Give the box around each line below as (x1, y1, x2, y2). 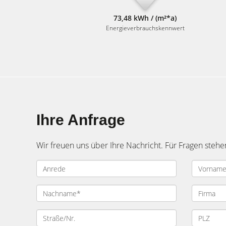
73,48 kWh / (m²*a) (114, 13, 177, 23)
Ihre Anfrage (36, 111, 125, 128)
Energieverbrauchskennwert (105, 24, 185, 32)
